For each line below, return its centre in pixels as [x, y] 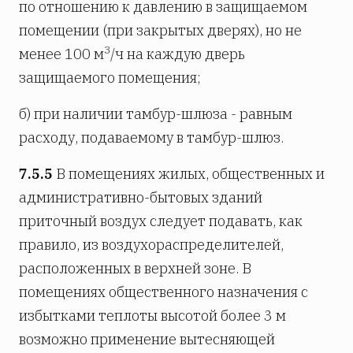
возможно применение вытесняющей [147, 339]
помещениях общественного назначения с [163, 292]
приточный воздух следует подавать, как [161, 221]
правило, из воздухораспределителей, [151, 244]
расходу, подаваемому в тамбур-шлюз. [151, 137]
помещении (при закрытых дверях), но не [160, 30]
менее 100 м [61, 54]
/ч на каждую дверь [178, 54]
